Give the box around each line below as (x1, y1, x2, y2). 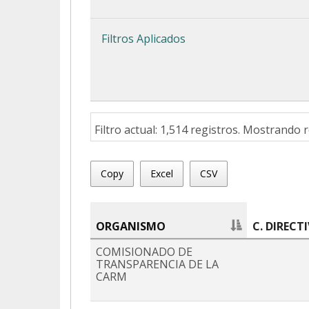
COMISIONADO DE (96, 244, 192, 260)
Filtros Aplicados (101, 30, 186, 46)
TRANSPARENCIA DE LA (96, 257, 219, 272)
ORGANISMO (96, 219, 166, 235)
